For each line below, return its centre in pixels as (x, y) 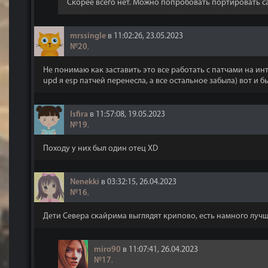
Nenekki (85, 182)
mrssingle (88, 36)
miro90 (107, 250)
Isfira (79, 115)
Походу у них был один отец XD (100, 149)
